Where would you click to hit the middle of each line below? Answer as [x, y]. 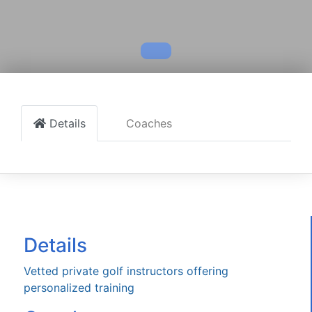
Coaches [149, 123]
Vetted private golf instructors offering [126, 271]
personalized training [79, 287]
